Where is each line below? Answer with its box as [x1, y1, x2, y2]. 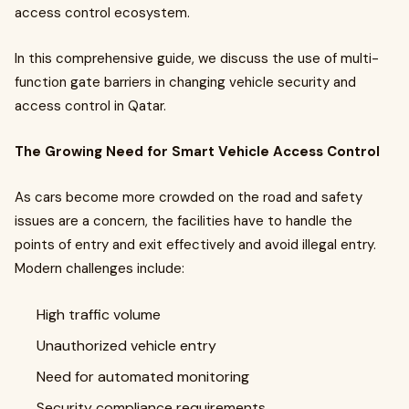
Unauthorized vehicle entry [37, 336, 216, 355]
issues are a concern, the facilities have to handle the [15, 212, 352, 230]
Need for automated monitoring [37, 367, 249, 386]
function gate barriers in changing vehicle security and [15, 73, 356, 91]
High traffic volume [37, 305, 161, 324]
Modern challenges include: [15, 259, 184, 278]
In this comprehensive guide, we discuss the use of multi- [15, 49, 379, 68]
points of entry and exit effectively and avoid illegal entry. [15, 236, 376, 254]
